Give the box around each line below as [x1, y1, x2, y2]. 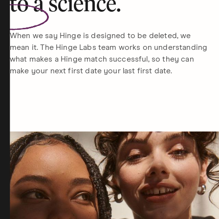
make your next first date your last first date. [10, 67, 173, 75]
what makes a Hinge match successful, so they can [10, 55, 194, 63]
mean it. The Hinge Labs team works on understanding [10, 44, 208, 51]
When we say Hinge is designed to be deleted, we [10, 32, 191, 40]
